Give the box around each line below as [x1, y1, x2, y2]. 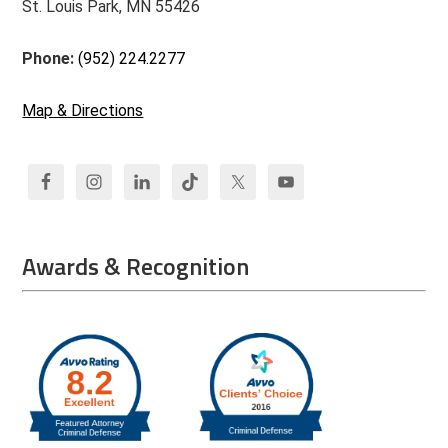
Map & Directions [22, 101, 144, 120]
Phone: [22, 49, 79, 68]
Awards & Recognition [22, 248, 250, 284]
